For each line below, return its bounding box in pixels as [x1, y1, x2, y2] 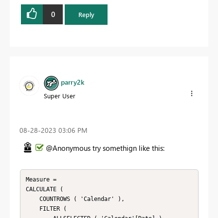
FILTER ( [25, 205, 39, 213]
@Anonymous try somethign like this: [46, 143, 164, 153]
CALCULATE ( [25, 186, 67, 193]
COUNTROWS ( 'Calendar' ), [25, 196, 39, 203]
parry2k [61, 77, 84, 87]
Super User [44, 91, 75, 100]
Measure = [25, 176, 60, 183]
